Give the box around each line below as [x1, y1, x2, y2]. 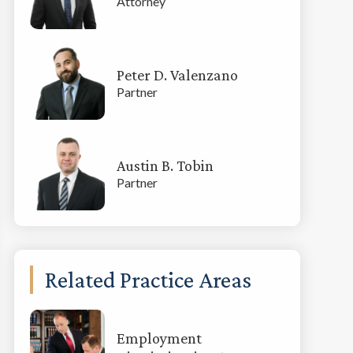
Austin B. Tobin [116, 157, 214, 174]
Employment [116, 329, 202, 347]
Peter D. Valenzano [116, 66, 238, 84]
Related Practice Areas [44, 266, 251, 292]
